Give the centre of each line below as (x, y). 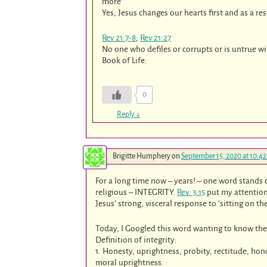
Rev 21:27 (156, 38)
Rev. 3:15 (191, 193)
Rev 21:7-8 (119, 38)
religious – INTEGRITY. (136, 193)
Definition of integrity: (136, 240)
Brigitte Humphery (142, 156)
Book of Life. (125, 60)
